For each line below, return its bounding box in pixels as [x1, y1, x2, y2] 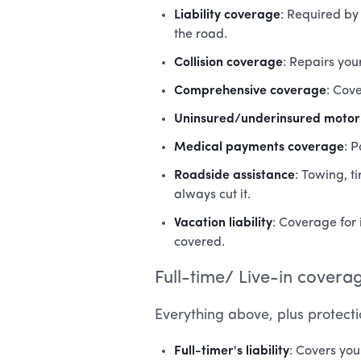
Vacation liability [174, 212, 272, 230]
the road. [174, 28, 227, 41]
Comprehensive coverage [174, 80, 326, 98]
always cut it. [174, 189, 251, 201]
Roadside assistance [174, 164, 295, 182]
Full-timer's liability [174, 340, 289, 358]
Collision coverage [174, 52, 283, 69]
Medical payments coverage [174, 136, 344, 154]
